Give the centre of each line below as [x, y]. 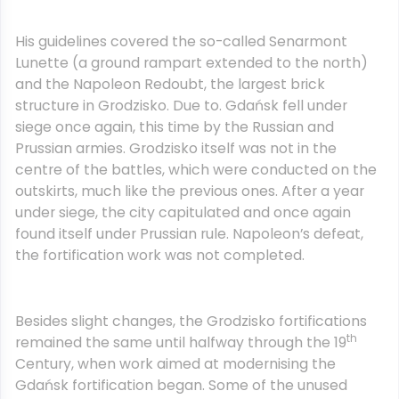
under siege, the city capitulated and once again [183, 212]
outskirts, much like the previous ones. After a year [190, 191]
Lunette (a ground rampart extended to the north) [191, 63]
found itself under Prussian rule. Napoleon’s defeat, [189, 234]
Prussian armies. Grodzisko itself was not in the [176, 148]
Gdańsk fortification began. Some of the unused [181, 385]
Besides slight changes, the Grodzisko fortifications [191, 321]
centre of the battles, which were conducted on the [196, 170]
